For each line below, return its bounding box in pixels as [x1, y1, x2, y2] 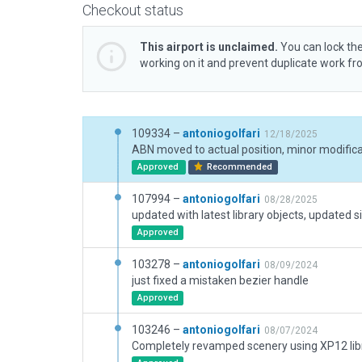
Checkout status [82, 2, 183, 19]
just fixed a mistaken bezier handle [132, 274, 309, 287]
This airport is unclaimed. [140, 40, 278, 53]
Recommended [204, 162, 273, 172]
